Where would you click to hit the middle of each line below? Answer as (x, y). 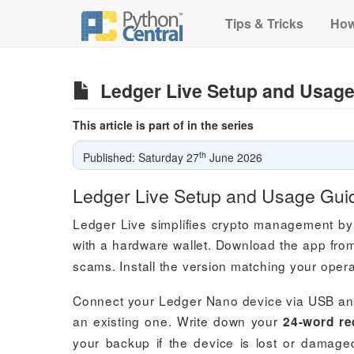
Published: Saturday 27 (141, 157)
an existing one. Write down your (178, 321)
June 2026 (234, 157)
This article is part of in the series (163, 125)
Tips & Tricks (263, 23)
